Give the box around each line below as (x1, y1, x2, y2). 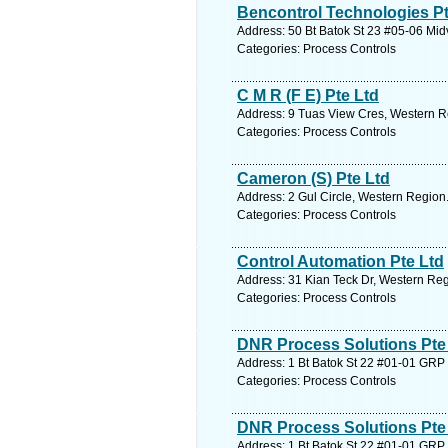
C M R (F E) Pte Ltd (237, 87, 379, 104)
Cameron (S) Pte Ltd (237, 170, 390, 187)
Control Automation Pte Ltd (237, 253, 444, 270)
